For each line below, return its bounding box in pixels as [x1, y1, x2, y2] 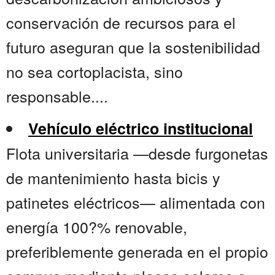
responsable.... [6, 85, 108, 107]
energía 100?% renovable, [6, 215, 187, 238]
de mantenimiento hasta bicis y [6, 166, 220, 189]
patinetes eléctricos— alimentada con [6, 191, 265, 214]
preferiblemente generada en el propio [6, 240, 268, 263]
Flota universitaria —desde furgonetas [6, 142, 268, 165]
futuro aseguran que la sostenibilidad [6, 36, 260, 58]
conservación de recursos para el [6, 11, 236, 34]
